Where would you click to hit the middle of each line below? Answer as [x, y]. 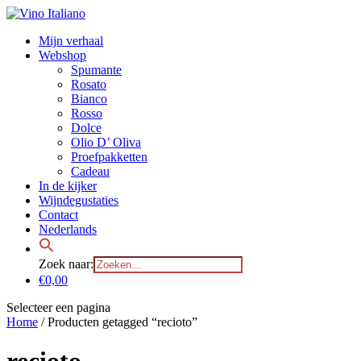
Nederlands [68, 229]
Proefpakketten [109, 157]
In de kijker [68, 186]
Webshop [62, 55]
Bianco [89, 99]
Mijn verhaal [71, 41]
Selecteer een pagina [58, 307]
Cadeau [90, 171]
